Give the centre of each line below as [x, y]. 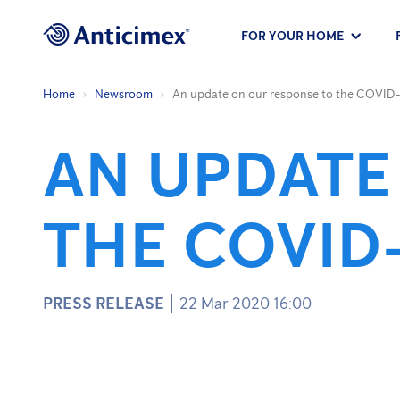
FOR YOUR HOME [292, 36]
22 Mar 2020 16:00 [246, 304]
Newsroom [124, 94]
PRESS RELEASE [104, 304]
